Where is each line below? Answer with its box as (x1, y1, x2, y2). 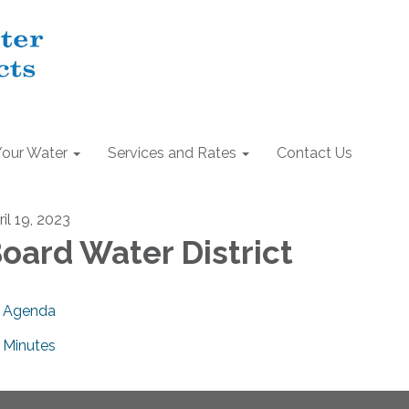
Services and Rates (108, 144, 236, 162)
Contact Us (277, 144, 352, 162)
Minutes (3, 337, 56, 354)
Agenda (3, 302, 56, 320)
